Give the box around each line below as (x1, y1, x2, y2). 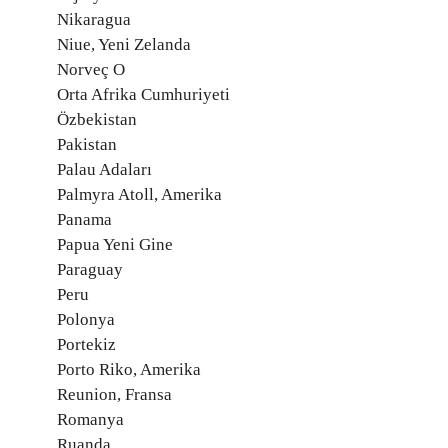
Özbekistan (57, 110, 137, 129)
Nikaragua (57, 10, 131, 29)
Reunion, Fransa (57, 385, 172, 404)
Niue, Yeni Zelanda (57, 35, 191, 54)
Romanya (57, 410, 124, 429)
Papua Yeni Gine (57, 235, 173, 254)
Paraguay (57, 260, 123, 279)
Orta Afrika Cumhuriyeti (57, 85, 230, 104)
